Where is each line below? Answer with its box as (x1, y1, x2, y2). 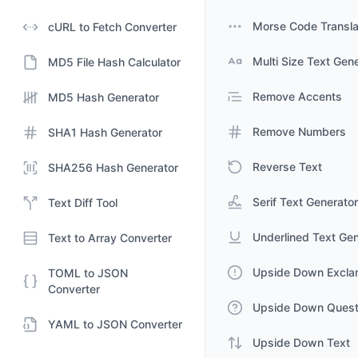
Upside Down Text (253, 336, 350, 349)
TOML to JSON (48, 266, 128, 280)
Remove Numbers (253, 125, 346, 138)
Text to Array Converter (48, 231, 172, 245)
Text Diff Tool (48, 196, 117, 209)
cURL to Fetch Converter (48, 20, 177, 34)
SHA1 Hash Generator (48, 125, 162, 139)
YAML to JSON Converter (48, 317, 182, 331)
